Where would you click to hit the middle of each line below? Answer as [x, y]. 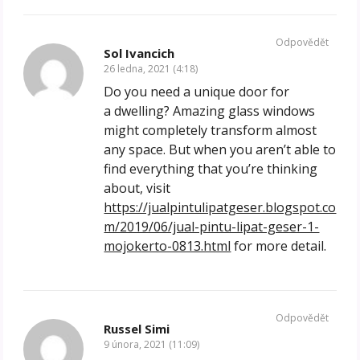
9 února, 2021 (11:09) [152, 345]
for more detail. [279, 246]
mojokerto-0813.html [168, 246]
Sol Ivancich [139, 53]
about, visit [137, 188]
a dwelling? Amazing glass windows [210, 111]
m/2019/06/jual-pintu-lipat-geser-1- [212, 227]
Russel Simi [137, 329]
